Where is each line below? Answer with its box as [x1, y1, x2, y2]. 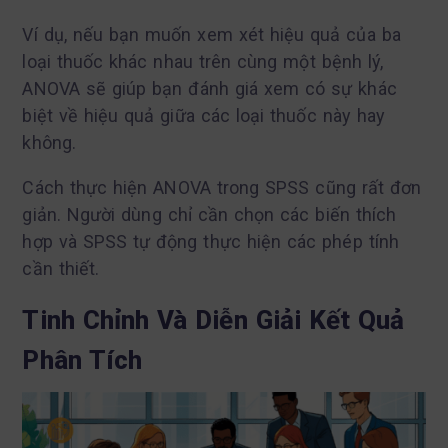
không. [22, 131, 77, 153]
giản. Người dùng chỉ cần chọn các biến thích [22, 203, 397, 225]
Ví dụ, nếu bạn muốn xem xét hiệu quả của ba [22, 23, 401, 45]
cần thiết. [22, 257, 100, 279]
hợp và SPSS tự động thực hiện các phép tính [22, 230, 399, 252]
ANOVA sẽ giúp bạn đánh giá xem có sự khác [22, 77, 397, 99]
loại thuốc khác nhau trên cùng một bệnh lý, [22, 50, 384, 72]
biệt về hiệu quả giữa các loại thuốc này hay [22, 104, 386, 126]
